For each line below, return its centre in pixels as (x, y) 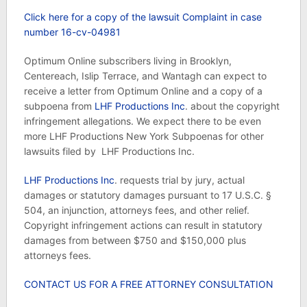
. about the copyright (232, 106)
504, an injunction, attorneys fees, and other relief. (136, 210)
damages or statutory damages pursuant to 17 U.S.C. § (147, 195)
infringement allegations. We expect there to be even (142, 121)
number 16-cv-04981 (72, 32)
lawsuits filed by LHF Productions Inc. (109, 151)
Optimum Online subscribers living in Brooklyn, (127, 61)
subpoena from (59, 106)
